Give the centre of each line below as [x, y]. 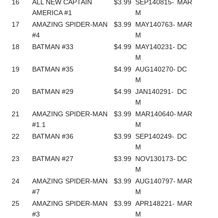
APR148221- [155, 203]
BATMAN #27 [53, 158]
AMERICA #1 [52, 12]
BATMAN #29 [53, 91]
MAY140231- [155, 46]
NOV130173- [156, 158]
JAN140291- [155, 91]
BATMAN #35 [53, 69]
